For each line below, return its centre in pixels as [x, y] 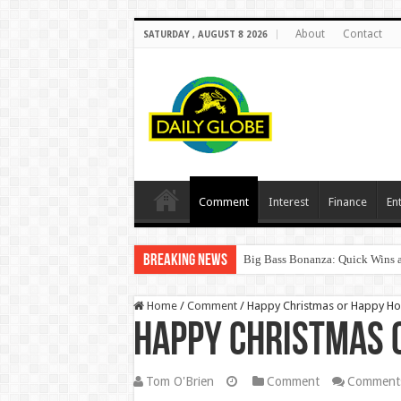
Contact [362, 34]
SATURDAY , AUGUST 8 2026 [205, 34]
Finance [347, 202]
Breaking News [185, 261]
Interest [288, 202]
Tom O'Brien [179, 381]
